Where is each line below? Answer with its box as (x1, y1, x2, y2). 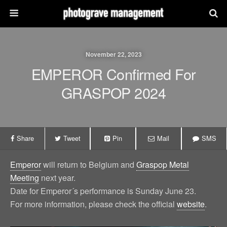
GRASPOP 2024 (61, 82, 166, 103)
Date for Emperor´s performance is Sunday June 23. (10, 185, 196, 197)
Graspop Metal (136, 159, 189, 170)
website (177, 198, 205, 210)
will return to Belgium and (41, 159, 136, 170)
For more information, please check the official (10, 198, 177, 210)
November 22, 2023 (85, 50, 142, 59)
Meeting (10, 172, 39, 183)
